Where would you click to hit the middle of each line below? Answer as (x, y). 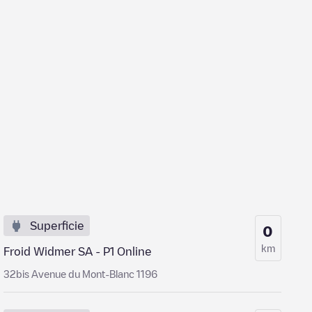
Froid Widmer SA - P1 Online (78, 251)
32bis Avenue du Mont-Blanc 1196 (81, 274)
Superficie (57, 226)
